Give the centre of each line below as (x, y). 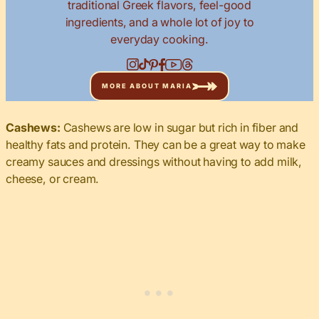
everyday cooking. (159, 39)
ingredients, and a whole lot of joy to (159, 22)
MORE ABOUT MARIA (147, 86)
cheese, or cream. (53, 178)
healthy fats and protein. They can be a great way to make (156, 144)
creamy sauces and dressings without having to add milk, (154, 161)
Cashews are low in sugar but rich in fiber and (181, 127)
